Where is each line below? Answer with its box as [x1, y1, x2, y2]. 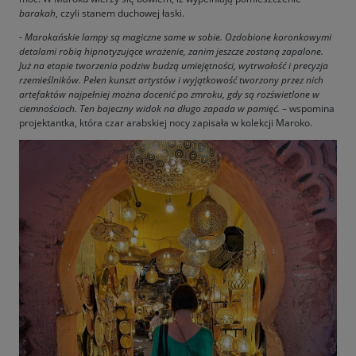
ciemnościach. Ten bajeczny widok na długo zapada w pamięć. [19, 101, 280, 115]
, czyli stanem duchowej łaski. [56, 6, 184, 20]
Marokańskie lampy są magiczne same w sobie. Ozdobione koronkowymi [25, 29, 331, 44]
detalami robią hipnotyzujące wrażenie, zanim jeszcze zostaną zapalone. [19, 44, 323, 58]
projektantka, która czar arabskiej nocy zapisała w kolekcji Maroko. [19, 115, 312, 130]
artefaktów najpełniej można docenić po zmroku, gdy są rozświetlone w [19, 87, 319, 101]
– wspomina [280, 101, 335, 115]
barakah [19, 6, 56, 20]
